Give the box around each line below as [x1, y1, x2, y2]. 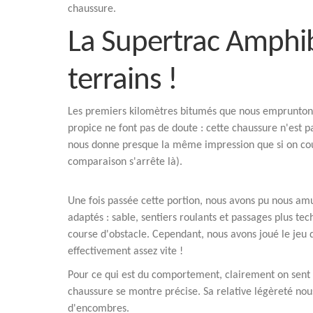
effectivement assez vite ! [68, 246, 183, 257]
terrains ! [68, 65, 177, 96]
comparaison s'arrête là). [68, 156, 182, 168]
